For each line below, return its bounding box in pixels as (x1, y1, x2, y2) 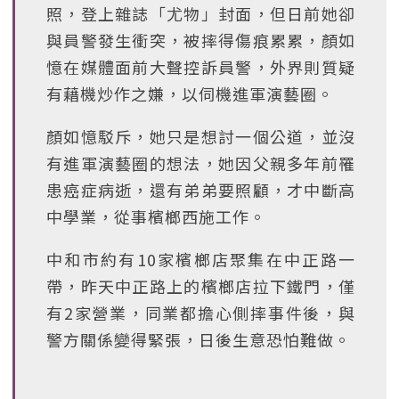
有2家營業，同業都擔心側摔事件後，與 (46, 301, 355, 324)
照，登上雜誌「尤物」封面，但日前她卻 (46, 2, 355, 25)
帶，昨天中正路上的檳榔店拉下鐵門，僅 (46, 274, 355, 297)
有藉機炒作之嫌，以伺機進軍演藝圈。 (46, 82, 334, 105)
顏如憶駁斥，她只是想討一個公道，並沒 (46, 125, 355, 148)
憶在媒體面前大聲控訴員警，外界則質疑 (46, 55, 355, 78)
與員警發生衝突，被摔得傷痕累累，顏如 (46, 28, 355, 52)
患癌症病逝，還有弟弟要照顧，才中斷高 (46, 178, 355, 201)
